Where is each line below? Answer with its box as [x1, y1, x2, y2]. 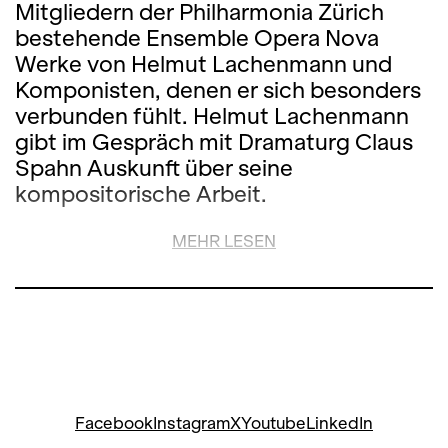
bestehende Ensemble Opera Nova [15, 25, 379, 51]
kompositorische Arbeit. [15, 181, 267, 207]
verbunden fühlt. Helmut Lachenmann [15, 103, 409, 129]
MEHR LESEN [172, 232, 276, 251]
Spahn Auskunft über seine [15, 155, 293, 181]
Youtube [241, 414, 306, 433]
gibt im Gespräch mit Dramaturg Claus [15, 129, 413, 155]
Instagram [153, 414, 230, 433]
